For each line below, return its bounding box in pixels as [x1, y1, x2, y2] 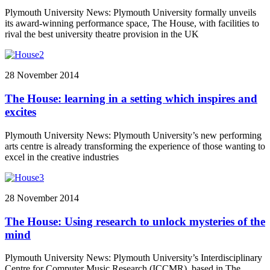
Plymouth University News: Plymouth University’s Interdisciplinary [5, 253, 262, 263]
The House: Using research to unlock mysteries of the [5, 215, 265, 228]
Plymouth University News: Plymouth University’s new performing [5, 130, 262, 140]
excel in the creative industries [5, 151, 119, 162]
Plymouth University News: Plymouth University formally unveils [5, 7, 256, 18]
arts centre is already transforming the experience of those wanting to [5, 140, 265, 151]
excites [5, 105, 36, 119]
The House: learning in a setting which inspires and [5, 92, 257, 105]
